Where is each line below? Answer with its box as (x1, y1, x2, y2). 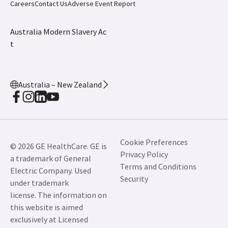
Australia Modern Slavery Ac (10, 26, 106, 37)
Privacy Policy (120, 149, 168, 159)
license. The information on (10, 190, 107, 200)
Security (120, 174, 148, 184)
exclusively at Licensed (10, 214, 88, 224)
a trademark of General (10, 153, 91, 163)
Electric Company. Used (10, 165, 91, 176)
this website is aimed (10, 202, 83, 212)
